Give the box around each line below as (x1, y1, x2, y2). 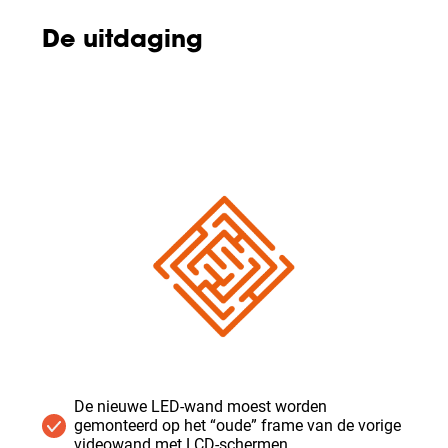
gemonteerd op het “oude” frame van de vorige (74, 416, 401, 435)
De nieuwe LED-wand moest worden (74, 397, 327, 416)
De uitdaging (42, 29, 203, 53)
